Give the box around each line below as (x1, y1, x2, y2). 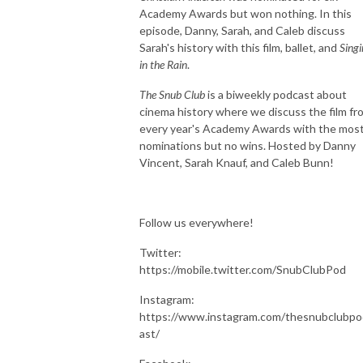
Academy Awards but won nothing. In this (139, 6, 352, 20)
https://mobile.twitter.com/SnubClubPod (139, 262, 346, 276)
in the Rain (139, 57, 187, 71)
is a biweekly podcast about (205, 87, 347, 101)
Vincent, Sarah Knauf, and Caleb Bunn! (139, 155, 334, 169)
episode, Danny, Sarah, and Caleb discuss (139, 23, 345, 37)
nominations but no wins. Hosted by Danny (139, 138, 356, 152)
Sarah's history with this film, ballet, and (139, 40, 340, 54)
